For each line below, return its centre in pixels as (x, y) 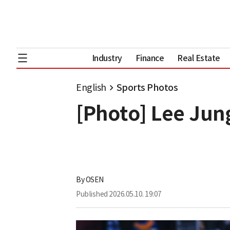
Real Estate (199, 58)
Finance (150, 58)
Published (92, 194)
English (91, 88)
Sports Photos (147, 88)
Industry (107, 58)
